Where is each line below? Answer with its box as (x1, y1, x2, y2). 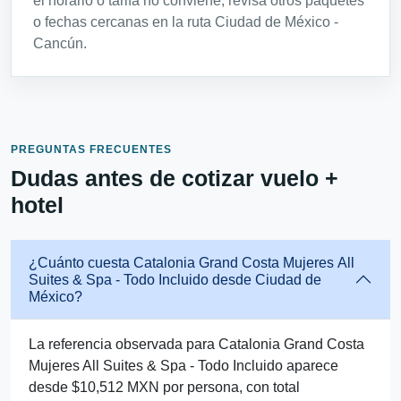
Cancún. (33, 35, 87, 51)
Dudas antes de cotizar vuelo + (11, 165, 338, 191)
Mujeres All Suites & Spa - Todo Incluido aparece (29, 357, 338, 373)
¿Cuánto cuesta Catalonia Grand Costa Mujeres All (29, 254, 354, 270)
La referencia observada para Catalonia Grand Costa (29, 336, 364, 352)
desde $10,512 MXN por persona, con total (29, 379, 300, 395)
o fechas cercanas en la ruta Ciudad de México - (33, 13, 338, 30)
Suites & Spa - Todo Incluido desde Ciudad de (29, 271, 321, 287)
